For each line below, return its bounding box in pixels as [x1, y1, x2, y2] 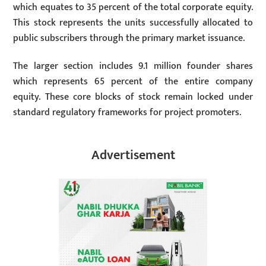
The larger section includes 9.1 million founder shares [13, 58, 253, 75]
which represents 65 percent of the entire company [13, 74, 253, 90]
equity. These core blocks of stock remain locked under [13, 89, 253, 106]
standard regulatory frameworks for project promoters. [13, 104, 242, 121]
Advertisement [91, 144, 175, 167]
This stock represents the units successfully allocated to [13, 15, 253, 31]
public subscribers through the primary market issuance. [13, 30, 245, 47]
